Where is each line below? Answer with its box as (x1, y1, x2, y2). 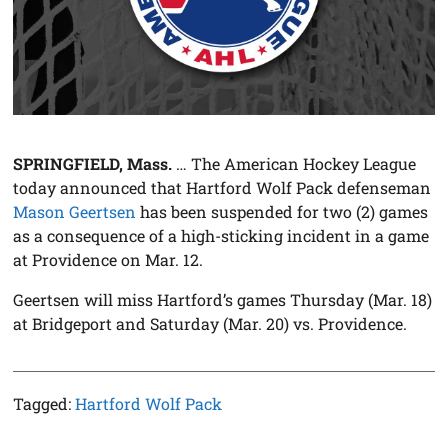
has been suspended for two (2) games (136, 201, 429, 223)
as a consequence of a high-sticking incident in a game (13, 225, 430, 247)
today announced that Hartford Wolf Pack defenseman (13, 177, 432, 199)
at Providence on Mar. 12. (13, 249, 204, 271)
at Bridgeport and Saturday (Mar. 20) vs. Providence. (13, 313, 408, 335)
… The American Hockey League (172, 153, 417, 175)
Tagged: (13, 393, 76, 415)
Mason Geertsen (13, 201, 137, 223)
